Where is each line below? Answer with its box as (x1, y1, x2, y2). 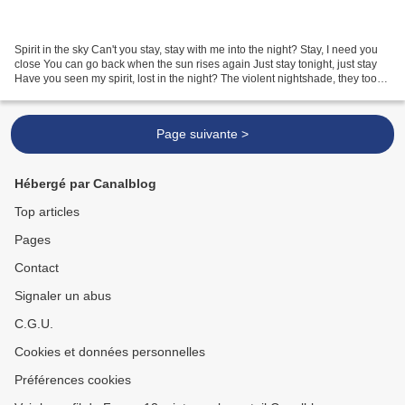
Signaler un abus (14, 288, 111, 304)
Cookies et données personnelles (14, 344, 205, 360)
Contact (14, 260, 59, 276)
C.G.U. (14, 316, 53, 332)
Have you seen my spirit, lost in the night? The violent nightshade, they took (14, 72, 382, 86)
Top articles (14, 204, 80, 220)
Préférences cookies (14, 372, 131, 388)
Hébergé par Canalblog (14, 176, 156, 192)
